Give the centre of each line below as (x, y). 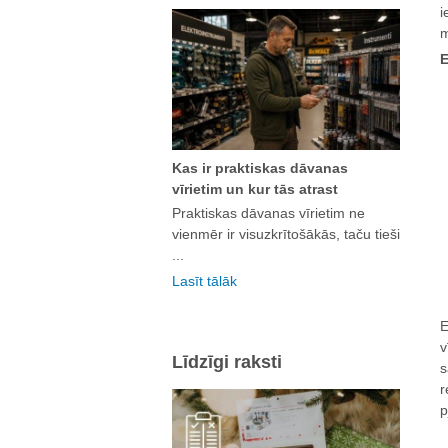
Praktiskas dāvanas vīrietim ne (268, 212)
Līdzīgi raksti (227, 361)
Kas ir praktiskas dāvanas (260, 167)
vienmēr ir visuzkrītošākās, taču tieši (286, 233)
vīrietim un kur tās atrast (255, 188)
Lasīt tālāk (204, 280)
